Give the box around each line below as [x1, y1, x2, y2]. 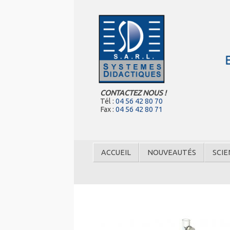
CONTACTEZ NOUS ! [100, 89, 166, 98]
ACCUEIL [101, 148, 131, 157]
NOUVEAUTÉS [147, 148, 196, 157]
